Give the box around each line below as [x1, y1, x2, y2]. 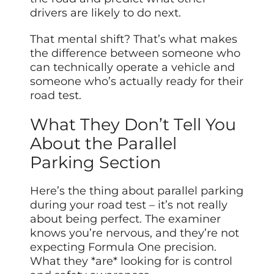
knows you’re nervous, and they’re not [30, 226, 240, 240]
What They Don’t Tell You [30, 114, 237, 135]
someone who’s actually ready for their [30, 75, 244, 89]
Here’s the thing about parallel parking [30, 184, 244, 198]
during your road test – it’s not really [30, 198, 228, 212]
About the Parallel [30, 133, 177, 154]
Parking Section [30, 152, 161, 173]
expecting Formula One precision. [30, 240, 217, 254]
